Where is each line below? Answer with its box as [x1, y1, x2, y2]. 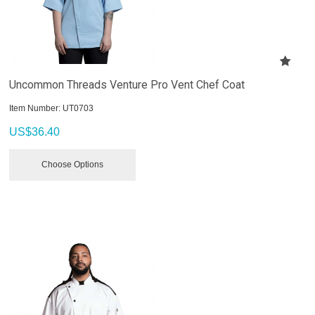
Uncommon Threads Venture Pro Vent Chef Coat [9, 77, 245, 91]
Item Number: [9, 103, 61, 113]
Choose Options [41, 159, 104, 169]
